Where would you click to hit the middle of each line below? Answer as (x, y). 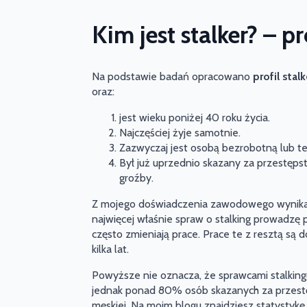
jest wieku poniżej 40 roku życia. (195, 118)
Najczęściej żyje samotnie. (180, 133)
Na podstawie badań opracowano (173, 77)
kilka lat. (111, 249)
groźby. (137, 178)
